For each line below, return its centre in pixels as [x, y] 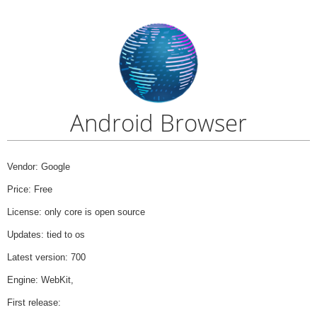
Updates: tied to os [46, 235]
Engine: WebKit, [40, 280]
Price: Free [30, 190]
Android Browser [158, 123]
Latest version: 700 [46, 258]
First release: [34, 303]
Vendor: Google [39, 167]
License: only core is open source [76, 212]
